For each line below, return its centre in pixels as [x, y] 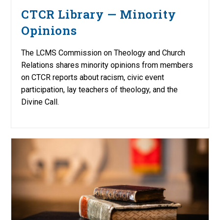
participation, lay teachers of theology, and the [100, 90]
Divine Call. [40, 102]
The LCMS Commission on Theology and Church [103, 53]
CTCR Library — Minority [99, 14]
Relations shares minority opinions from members [107, 65]
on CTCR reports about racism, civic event [93, 78]
